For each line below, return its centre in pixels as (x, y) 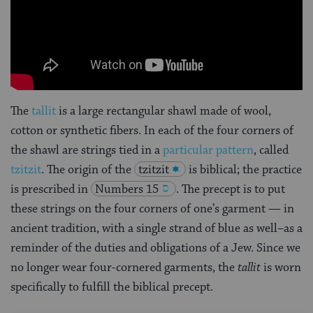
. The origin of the (88, 169)
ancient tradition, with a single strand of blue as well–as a (156, 228)
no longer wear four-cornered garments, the (124, 267)
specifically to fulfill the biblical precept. (112, 287)
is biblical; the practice (245, 169)
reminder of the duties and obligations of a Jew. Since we (155, 248)
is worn (281, 267)
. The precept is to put (231, 189)
